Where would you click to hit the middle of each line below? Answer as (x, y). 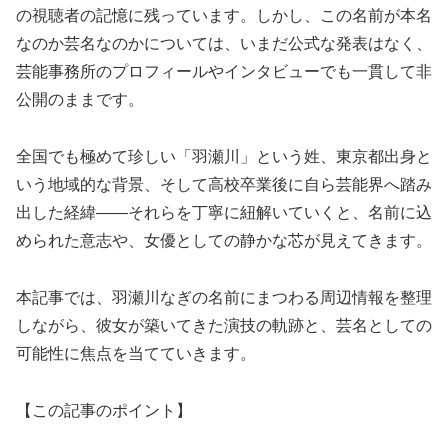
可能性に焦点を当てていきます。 (136, 354)
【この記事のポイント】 (104, 410)
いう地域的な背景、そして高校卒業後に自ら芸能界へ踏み (224, 185)
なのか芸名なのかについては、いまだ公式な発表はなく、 (224, 44)
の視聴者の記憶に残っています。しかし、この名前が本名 (224, 16)
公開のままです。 (80, 100)
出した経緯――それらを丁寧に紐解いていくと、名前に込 (224, 213)
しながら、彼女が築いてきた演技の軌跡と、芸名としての (224, 326)
